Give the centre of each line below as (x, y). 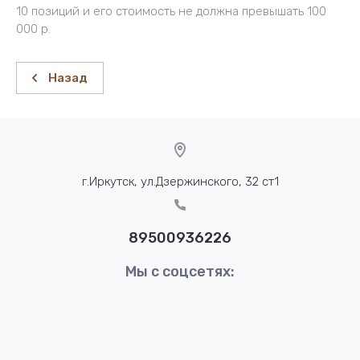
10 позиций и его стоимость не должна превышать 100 (171, 12)
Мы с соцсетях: (180, 272)
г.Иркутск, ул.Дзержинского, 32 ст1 (180, 182)
